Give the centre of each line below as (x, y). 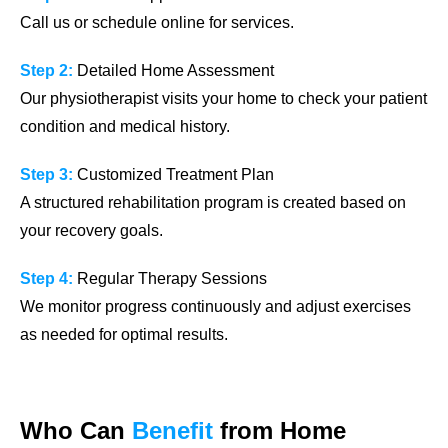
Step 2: (46, 70)
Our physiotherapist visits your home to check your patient (223, 98)
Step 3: (46, 174)
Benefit (172, 430)
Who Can (76, 430)
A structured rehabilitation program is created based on (213, 202)
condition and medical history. (125, 126)
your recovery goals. (91, 230)
